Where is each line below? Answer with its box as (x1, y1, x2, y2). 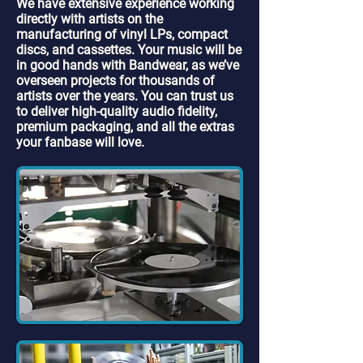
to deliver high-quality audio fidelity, (16, 104, 217, 119)
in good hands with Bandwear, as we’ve (16, 58, 239, 73)
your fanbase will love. (16, 135, 144, 150)
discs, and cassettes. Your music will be (16, 42, 241, 58)
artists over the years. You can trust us (16, 88, 233, 104)
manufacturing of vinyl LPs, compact (16, 27, 228, 42)
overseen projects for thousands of (16, 73, 215, 88)
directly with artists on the (16, 11, 163, 27)
